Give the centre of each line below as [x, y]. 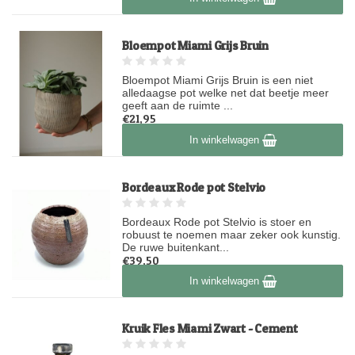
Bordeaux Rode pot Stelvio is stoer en [217, 221]
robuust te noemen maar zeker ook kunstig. [232, 234]
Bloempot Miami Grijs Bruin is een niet [218, 80]
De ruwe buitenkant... [176, 247]
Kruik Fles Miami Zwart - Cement [210, 329]
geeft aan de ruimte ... [178, 106]
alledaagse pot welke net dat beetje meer [226, 93]
